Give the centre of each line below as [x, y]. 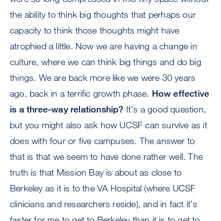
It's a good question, [165, 109]
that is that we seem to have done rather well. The [107, 157]
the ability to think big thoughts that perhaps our [103, 15]
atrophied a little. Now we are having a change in [104, 46]
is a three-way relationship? [67, 109]
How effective [181, 93]
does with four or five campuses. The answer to [103, 141]
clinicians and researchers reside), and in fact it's [104, 204]
